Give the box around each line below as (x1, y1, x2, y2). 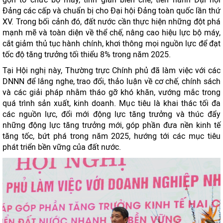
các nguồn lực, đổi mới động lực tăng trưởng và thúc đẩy (2, 110, 221, 119)
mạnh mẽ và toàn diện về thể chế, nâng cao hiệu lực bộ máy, (2, 28, 221, 37)
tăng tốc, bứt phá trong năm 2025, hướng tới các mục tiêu (2, 131, 221, 141)
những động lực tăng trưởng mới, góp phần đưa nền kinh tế (2, 120, 221, 130)
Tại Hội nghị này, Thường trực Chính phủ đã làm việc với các (2, 66, 221, 75)
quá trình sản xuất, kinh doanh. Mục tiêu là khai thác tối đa (2, 99, 221, 108)
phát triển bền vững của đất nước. (2, 142, 121, 152)
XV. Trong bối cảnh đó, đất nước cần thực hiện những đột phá (2, 17, 221, 26)
